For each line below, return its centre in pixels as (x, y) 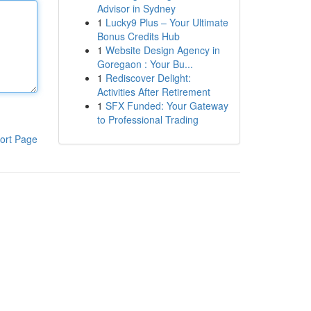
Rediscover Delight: (148, 78)
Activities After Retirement (153, 92)
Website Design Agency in (162, 50)
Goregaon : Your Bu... (145, 64)
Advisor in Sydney (136, 8)
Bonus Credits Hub (138, 36)
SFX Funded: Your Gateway (167, 106)
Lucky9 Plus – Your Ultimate (167, 22)
